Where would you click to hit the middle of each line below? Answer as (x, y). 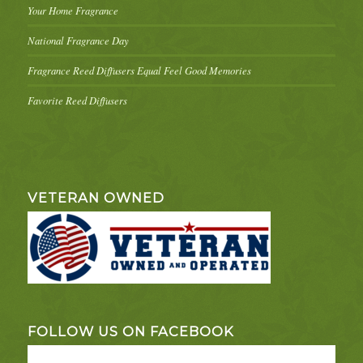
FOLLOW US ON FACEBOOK (130, 332)
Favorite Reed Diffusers (77, 100)
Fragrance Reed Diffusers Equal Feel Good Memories (139, 70)
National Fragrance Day (78, 41)
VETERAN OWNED (96, 198)
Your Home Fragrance (73, 11)
